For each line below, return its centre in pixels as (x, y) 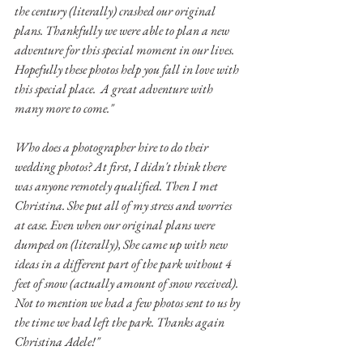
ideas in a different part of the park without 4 (124, 263)
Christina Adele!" (58, 341)
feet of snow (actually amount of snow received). (128, 283)
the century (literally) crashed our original (116, 11)
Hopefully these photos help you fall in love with (128, 69)
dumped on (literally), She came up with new (122, 244)
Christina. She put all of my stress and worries (124, 205)
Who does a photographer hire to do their (113, 147)
